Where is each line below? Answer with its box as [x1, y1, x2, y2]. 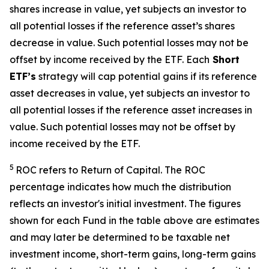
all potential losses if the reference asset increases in [10, 104, 252, 116]
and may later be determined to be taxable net [10, 231, 230, 243]
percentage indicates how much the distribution [10, 181, 231, 193]
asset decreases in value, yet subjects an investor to [10, 87, 250, 99]
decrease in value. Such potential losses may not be [10, 37, 249, 49]
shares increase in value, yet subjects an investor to [10, 3, 246, 15]
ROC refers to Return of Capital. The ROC [16, 164, 205, 176]
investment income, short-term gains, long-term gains [10, 248, 256, 260]
